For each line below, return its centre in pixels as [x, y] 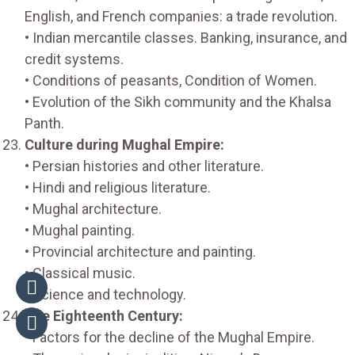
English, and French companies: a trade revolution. [181, 16]
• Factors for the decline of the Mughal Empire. [170, 337]
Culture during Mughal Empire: [124, 144]
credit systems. [74, 59]
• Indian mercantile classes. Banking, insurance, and [186, 37]
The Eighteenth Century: [104, 315]
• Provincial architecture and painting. [140, 251]
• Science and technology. [105, 294]
